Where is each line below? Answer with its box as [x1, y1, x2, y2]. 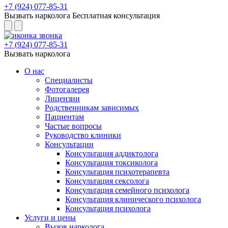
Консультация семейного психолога [65, 186, 189, 194]
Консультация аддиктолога [65, 149, 158, 158]
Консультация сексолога [65, 177, 149, 185]
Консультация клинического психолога [65, 195, 201, 204]
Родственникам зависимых [45, 103, 139, 112]
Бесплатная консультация [72, 11, 160, 20]
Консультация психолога [65, 204, 151, 213]
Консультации [45, 140, 94, 149]
